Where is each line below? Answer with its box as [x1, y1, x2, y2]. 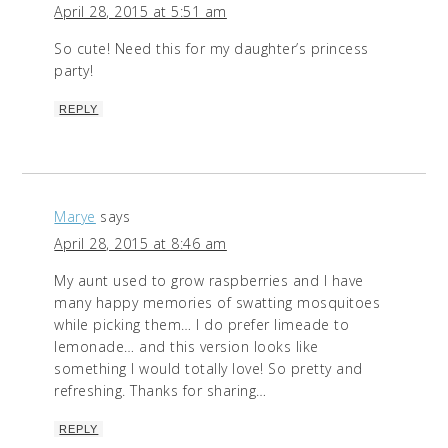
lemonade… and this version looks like [54, 337, 319, 357]
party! [54, 61, 94, 81]
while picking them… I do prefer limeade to [54, 315, 350, 335]
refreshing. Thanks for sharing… [54, 381, 267, 401]
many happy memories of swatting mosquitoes [54, 293, 381, 313]
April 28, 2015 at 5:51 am [54, 2, 227, 22]
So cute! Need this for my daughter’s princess [54, 39, 369, 59]
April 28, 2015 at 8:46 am [54, 234, 227, 254]
